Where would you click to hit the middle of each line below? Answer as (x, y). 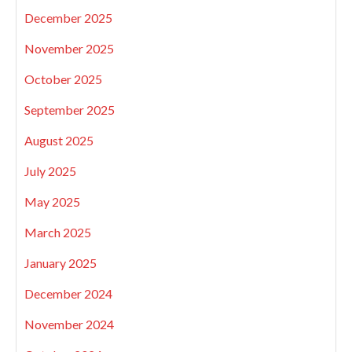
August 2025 (59, 140)
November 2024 (69, 324)
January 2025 (60, 262)
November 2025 (69, 48)
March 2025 (58, 232)
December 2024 (68, 293)
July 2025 (50, 170)
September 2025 (70, 109)
